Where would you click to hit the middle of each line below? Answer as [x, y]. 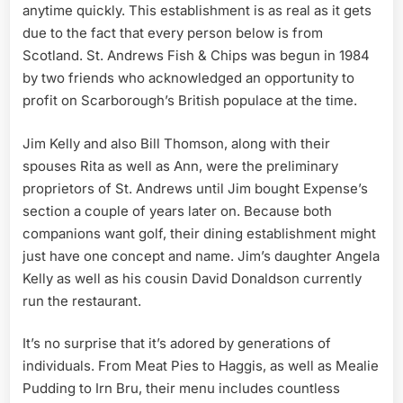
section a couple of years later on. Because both [177, 210]
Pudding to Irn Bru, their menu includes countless [181, 389]
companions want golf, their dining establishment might [199, 233]
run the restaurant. [82, 300]
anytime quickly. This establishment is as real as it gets [197, 11]
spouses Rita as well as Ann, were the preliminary [180, 166]
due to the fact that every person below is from [173, 33]
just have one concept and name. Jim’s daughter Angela [201, 255]
